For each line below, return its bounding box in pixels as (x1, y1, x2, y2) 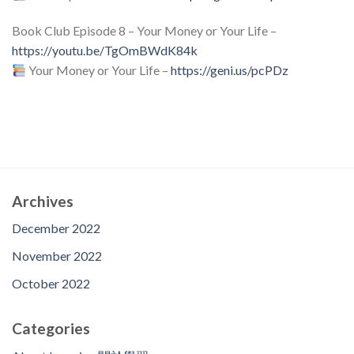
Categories (12, 319, 90, 338)
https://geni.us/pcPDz (171, 62, 289, 78)
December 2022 (12, 220, 100, 236)
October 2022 (12, 275, 90, 291)
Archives (12, 191, 73, 210)
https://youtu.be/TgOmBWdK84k (12, 43, 198, 58)
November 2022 (12, 248, 102, 264)
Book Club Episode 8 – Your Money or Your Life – (12, 23, 277, 39)
